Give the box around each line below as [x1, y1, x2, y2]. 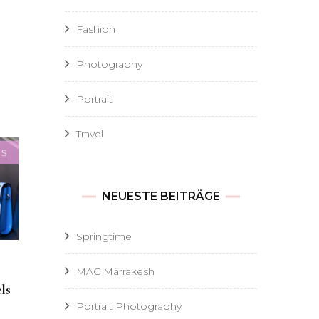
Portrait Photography [76, 300, 182, 313]
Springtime [76, 230, 132, 243]
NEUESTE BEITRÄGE [102, 189, 220, 203]
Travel [76, 127, 103, 140]
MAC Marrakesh [76, 265, 155, 278]
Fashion [76, 23, 115, 36]
